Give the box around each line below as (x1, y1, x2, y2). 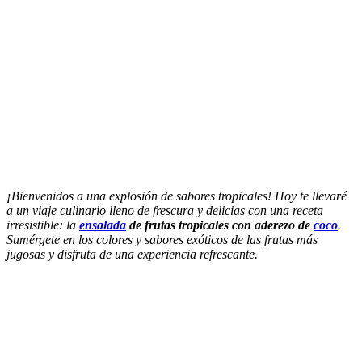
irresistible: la (6, 217, 79, 232)
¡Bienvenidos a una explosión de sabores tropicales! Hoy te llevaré (6, 188, 347, 203)
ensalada (79, 217, 126, 232)
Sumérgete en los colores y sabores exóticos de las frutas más (6, 232, 318, 246)
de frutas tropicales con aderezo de (126, 217, 314, 232)
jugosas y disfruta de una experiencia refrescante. (6, 246, 258, 261)
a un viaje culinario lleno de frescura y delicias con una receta (6, 203, 323, 217)
